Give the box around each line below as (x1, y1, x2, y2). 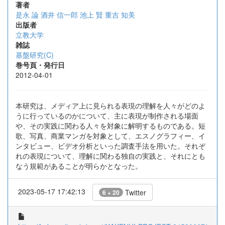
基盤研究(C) (16, 50, 54, 60)
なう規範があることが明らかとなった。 (16, 161, 142, 171)
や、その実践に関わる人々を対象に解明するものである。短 (16, 121, 205, 131)
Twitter (123, 187, 146, 197)
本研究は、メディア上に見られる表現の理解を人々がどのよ (16, 100, 205, 110)
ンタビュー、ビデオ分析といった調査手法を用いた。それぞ (16, 141, 205, 151)
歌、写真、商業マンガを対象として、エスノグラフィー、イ (16, 131, 205, 141)
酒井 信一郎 (41, 10, 78, 20)
